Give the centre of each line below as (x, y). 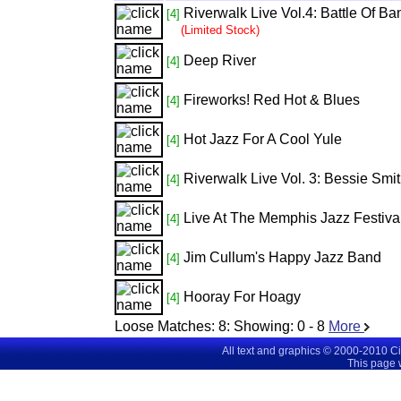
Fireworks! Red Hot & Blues (272, 100)
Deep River (220, 60)
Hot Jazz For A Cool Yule (263, 139)
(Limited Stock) (220, 30)
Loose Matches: (165, 326)
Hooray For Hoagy (242, 297)
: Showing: (262, 326)
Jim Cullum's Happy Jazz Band (282, 257)
